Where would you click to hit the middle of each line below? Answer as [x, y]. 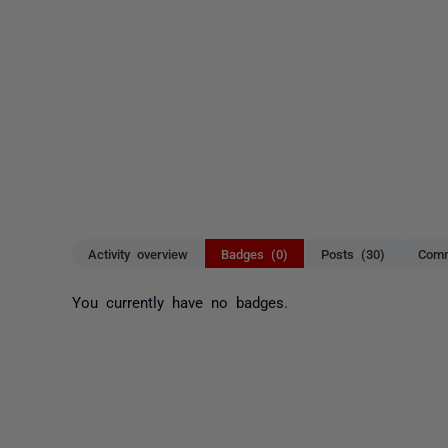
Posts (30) [353, 253]
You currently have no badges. [180, 301]
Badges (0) [254, 253]
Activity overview [138, 253]
